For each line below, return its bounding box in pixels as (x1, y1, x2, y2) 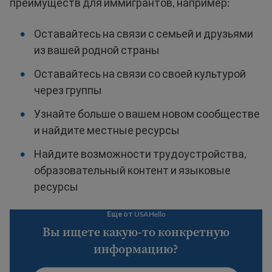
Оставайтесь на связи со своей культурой (34, 67, 246, 81)
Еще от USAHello (106, 209, 166, 219)
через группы (34, 83, 102, 97)
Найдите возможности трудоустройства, (34, 147, 246, 161)
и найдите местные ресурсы (34, 123, 180, 137)
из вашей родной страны (34, 43, 160, 57)
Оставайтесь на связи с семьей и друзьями (34, 27, 253, 41)
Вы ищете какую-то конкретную (42, 223, 229, 241)
